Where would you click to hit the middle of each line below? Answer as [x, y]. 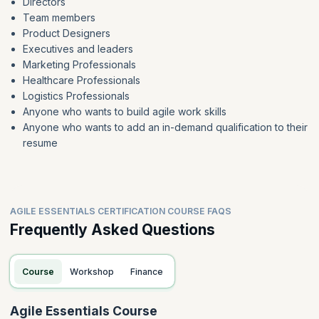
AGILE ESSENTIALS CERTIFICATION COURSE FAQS [121, 211]
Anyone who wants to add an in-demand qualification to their [165, 127]
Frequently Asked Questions [113, 230]
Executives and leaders [78, 49]
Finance [149, 271]
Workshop [96, 271]
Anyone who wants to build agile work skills [124, 112]
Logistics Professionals [76, 96]
